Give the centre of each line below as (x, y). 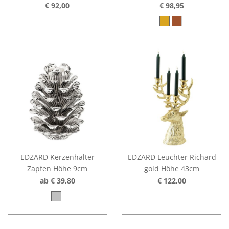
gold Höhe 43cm (172, 169)
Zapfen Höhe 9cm (57, 169)
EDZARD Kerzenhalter (57, 157)
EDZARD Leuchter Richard (172, 157)
